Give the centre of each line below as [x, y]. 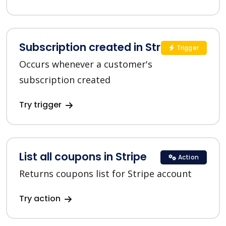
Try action [41, 199]
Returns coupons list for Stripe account [105, 174]
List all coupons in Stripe [83, 157]
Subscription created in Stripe [98, 47]
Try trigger [41, 105]
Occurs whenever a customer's [86, 64]
